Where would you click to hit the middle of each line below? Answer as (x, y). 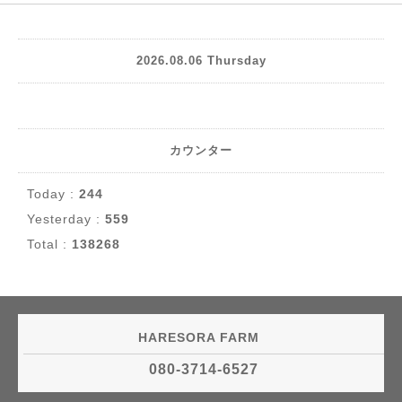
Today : (53, 193)
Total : (49, 244)
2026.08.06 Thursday (201, 61)
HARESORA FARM (201, 337)
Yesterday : (66, 218)
